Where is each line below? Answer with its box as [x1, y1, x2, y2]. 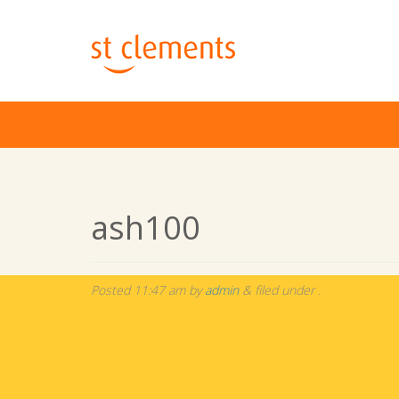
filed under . [251, 281, 321, 298]
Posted [91, 281, 134, 298]
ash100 [91, 206, 200, 249]
